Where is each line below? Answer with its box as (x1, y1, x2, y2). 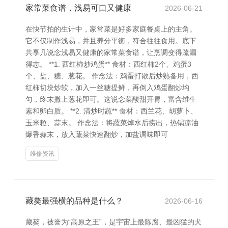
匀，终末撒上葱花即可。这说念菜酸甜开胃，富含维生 (25, 95, 196, 103)
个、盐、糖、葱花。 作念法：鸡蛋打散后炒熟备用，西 (25, 72, 198, 80)
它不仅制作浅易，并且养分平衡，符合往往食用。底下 (25, 37, 196, 45)
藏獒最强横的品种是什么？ (25, 196, 123, 205)
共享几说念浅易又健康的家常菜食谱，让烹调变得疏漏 (25, 48, 196, 56)
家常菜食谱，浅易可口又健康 (25, 4, 131, 12)
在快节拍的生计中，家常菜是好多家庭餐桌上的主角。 (25, 25, 196, 33)
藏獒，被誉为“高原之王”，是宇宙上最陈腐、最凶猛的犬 (25, 218, 202, 226)
